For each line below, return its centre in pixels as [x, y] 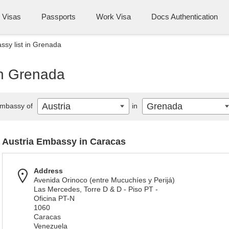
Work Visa [113, 17]
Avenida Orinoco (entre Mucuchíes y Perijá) [104, 180]
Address [48, 171]
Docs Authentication [185, 17]
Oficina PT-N [54, 198]
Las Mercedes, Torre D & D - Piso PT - [96, 189]
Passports [59, 17]
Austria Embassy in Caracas [64, 142]
